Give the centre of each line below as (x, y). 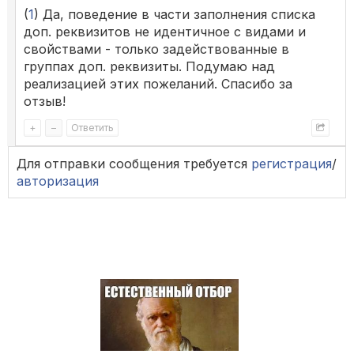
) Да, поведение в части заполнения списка (175, 15)
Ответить (92, 127)
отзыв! (45, 102)
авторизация (58, 181)
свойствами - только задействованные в (156, 49)
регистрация (292, 164)
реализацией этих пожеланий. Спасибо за (158, 84)
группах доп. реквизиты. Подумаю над (149, 67)
